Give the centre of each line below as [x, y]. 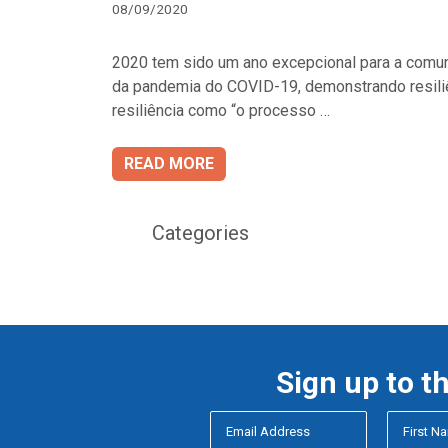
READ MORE [169, 163]
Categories [200, 232]
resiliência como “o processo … [221, 110]
